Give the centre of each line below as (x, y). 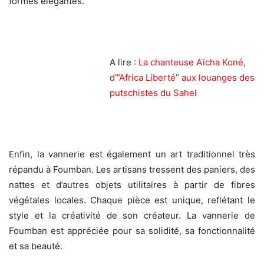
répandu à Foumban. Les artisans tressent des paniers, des (132, 170)
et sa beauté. (36, 246)
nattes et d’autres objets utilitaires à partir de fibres (132, 185)
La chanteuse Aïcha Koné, (192, 62)
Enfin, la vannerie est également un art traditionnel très (132, 154)
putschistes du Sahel (153, 93)
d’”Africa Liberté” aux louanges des (182, 78)
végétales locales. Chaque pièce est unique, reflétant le (132, 200)
